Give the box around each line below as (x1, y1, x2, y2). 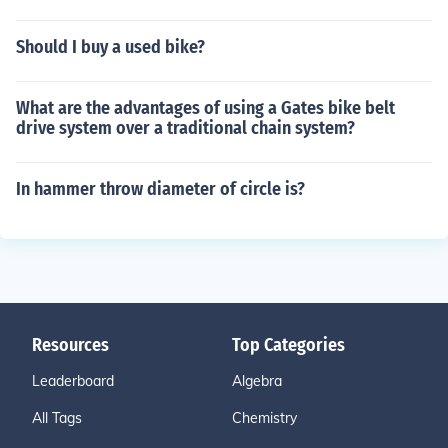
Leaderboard (32, 372, 114, 390)
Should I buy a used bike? (16, 36, 205, 58)
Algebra (232, 372, 282, 390)
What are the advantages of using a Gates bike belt (16, 97, 395, 119)
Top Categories (232, 334, 345, 356)
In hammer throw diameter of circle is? (16, 178, 305, 200)
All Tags (32, 409, 82, 427)
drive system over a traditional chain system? (16, 117, 355, 139)
